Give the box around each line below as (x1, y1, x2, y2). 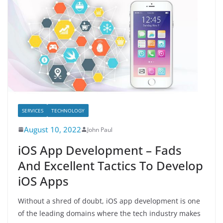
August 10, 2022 (24, 124, 81, 134)
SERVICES (22, 107, 43, 114)
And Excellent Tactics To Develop (18, 157, 203, 174)
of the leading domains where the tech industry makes (18, 208, 201, 218)
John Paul (87, 125, 112, 134)
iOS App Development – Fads (18, 141, 182, 158)
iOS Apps (18, 172, 69, 189)
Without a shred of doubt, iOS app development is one (18, 196, 200, 206)
